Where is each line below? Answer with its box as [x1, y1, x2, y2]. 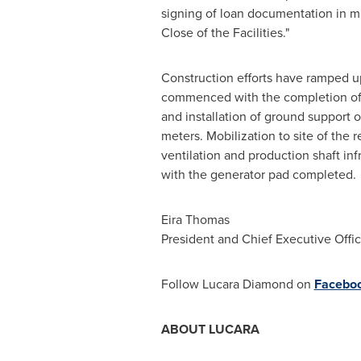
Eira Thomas [160, 210, 230, 229]
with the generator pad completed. [160, 165, 356, 184]
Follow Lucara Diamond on [160, 275, 314, 293]
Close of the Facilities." [160, 23, 289, 42]
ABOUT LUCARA [160, 320, 259, 338]
